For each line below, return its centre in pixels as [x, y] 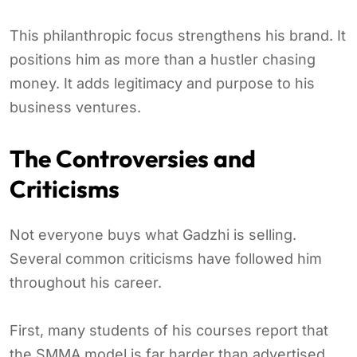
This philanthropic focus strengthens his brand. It [178, 35]
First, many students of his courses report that [169, 330]
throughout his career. [86, 282]
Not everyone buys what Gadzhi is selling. [153, 234]
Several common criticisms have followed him [166, 258]
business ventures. [75, 107]
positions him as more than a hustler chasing [163, 59]
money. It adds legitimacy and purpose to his [162, 83]
